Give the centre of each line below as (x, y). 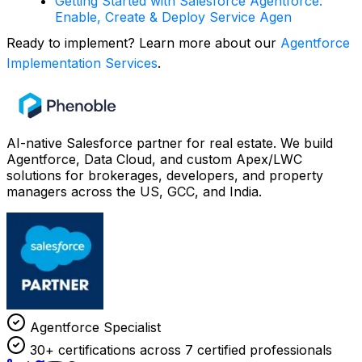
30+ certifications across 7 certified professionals (179, 350)
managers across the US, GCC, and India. (134, 192)
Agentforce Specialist (93, 328)
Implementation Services (82, 63)
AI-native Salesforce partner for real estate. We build (170, 143)
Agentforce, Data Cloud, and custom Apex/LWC (154, 160)
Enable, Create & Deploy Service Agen (173, 17)
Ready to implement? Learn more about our (143, 43)
